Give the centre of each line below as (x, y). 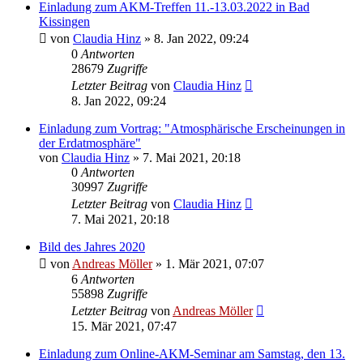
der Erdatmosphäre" (90, 143)
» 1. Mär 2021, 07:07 (208, 264)
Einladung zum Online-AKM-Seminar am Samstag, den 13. (192, 354)
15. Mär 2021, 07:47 (124, 327)
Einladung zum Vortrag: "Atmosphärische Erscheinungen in (192, 129)
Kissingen (64, 22)
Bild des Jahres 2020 (92, 247)
